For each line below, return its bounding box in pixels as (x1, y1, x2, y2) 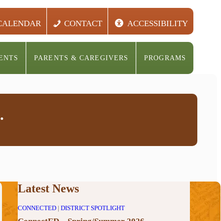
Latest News (17, 182, 79, 195)
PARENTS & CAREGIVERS (34, 54, 129, 62)
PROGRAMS (144, 54, 186, 62)
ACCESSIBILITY (127, 18, 188, 28)
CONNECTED (17, 204, 56, 212)
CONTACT (64, 18, 103, 28)
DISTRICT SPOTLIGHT (60, 204, 125, 212)
